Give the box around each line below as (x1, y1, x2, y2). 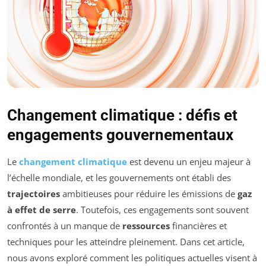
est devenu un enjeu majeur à (127, 155, 251, 167)
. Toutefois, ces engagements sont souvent (76, 203, 249, 216)
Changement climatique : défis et (7, 106, 237, 124)
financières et (170, 219, 227, 232)
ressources (122, 219, 170, 232)
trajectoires (7, 187, 60, 199)
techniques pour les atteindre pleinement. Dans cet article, (7, 235, 245, 248)
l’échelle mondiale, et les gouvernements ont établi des (7, 171, 231, 183)
